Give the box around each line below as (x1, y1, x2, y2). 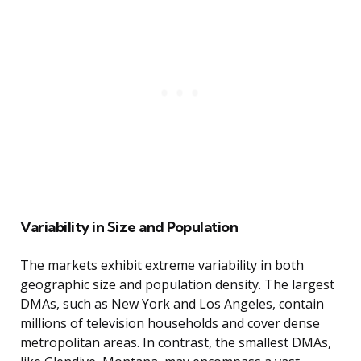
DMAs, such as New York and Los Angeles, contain (20, 295, 324, 313)
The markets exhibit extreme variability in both (20, 256, 304, 275)
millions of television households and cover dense (20, 314, 320, 333)
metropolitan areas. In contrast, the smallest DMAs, (20, 334, 331, 352)
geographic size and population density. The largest (20, 276, 334, 294)
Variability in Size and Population (20, 218, 238, 237)
